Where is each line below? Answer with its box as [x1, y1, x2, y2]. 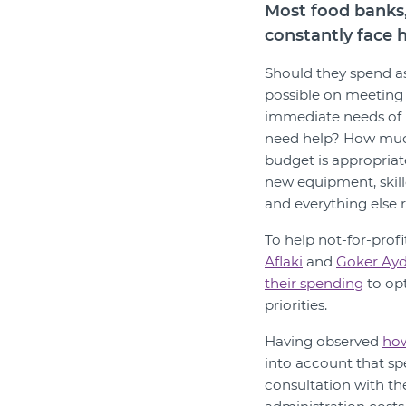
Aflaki [265, 253, 303, 270]
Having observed [265, 333, 382, 350]
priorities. [265, 296, 327, 314]
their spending [265, 275, 363, 292]
